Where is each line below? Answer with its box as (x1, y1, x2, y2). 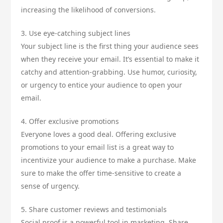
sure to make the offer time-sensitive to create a (21, 168, 182, 178)
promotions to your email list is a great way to (21, 142, 174, 152)
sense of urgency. (21, 181, 80, 191)
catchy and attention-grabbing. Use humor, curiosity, (21, 67, 198, 77)
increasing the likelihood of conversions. (21, 5, 156, 15)
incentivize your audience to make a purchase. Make (21, 155, 197, 165)
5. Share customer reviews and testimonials (21, 205, 167, 215)
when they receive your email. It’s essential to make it (21, 54, 200, 64)
